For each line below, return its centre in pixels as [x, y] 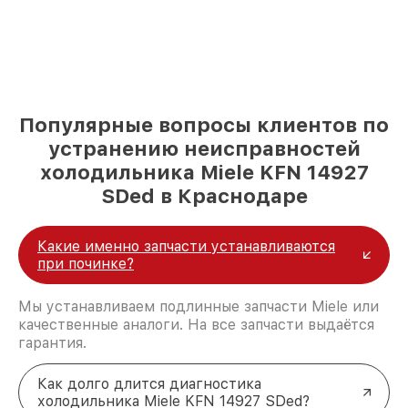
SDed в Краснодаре [204, 196]
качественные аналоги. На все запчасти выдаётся [196, 325]
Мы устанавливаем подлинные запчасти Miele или [199, 307]
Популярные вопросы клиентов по [204, 125]
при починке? [86, 264]
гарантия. [52, 343]
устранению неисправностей [204, 149]
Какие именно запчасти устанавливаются [186, 247]
